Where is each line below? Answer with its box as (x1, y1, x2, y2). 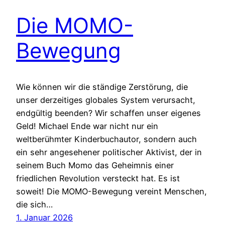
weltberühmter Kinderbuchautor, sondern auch (16, 134, 197, 145)
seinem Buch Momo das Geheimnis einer (16, 160, 174, 171)
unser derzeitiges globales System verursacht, (16, 95, 195, 105)
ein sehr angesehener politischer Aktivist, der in (16, 147, 202, 158)
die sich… (16, 199, 53, 210)
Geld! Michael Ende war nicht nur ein (16, 121, 158, 132)
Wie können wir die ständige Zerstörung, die (16, 82, 188, 92)
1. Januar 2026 (16, 212, 73, 223)
